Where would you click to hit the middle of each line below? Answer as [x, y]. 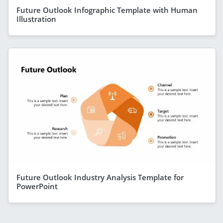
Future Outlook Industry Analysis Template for [100, 177]
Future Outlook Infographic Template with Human [107, 10]
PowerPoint [37, 186]
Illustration [36, 19]
